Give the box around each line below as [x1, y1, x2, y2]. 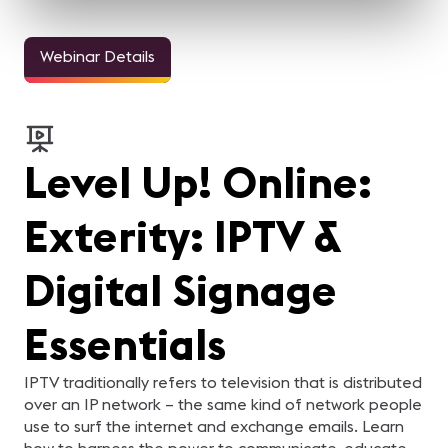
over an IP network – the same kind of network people [24, 394, 422, 414]
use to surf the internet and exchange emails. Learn [24, 416, 404, 436]
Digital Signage [24, 262, 337, 318]
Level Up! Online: [24, 154, 372, 210]
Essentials [24, 316, 226, 372]
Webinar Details [40, 46, 155, 66]
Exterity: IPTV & [24, 208, 340, 264]
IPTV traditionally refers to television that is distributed [24, 372, 422, 392]
